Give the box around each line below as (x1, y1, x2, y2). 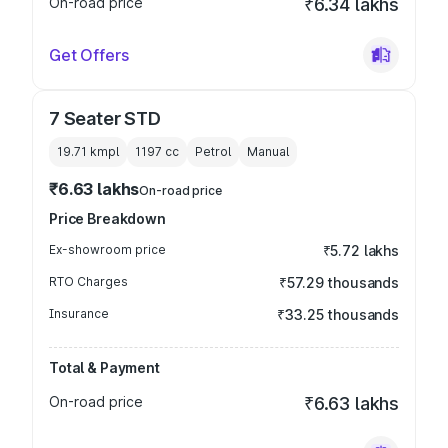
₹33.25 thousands (277, 306, 399, 323)
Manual (247, 144, 289, 159)
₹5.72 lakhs (322, 242, 399, 259)
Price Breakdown (49, 210, 166, 227)
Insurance (49, 306, 109, 321)
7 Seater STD (49, 108, 161, 129)
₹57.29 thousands (279, 274, 399, 291)
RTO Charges (49, 274, 128, 289)
